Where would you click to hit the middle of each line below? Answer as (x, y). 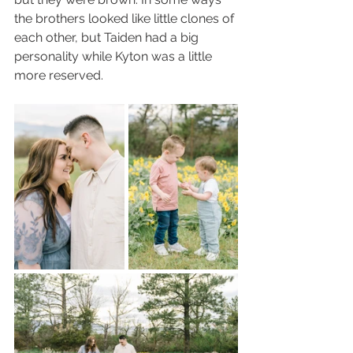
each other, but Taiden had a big (108, 38)
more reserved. (60, 76)
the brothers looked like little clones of (126, 19)
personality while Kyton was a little (115, 57)
